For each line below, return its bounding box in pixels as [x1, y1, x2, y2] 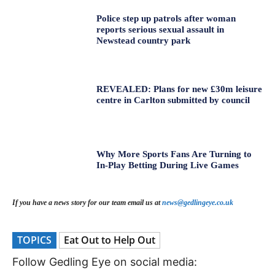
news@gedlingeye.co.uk [162, 198, 233, 207]
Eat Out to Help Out [64, 233, 155, 247]
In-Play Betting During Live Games [96, 160, 239, 170]
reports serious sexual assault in [96, 25, 225, 35]
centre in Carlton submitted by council [96, 95, 250, 105]
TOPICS [17, 233, 52, 247]
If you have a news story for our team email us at [12, 198, 162, 207]
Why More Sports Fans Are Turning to [96, 149, 252, 159]
